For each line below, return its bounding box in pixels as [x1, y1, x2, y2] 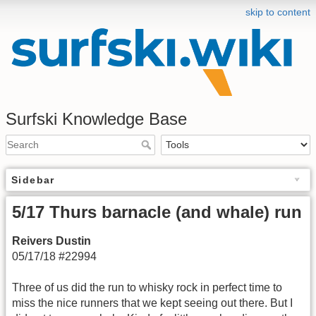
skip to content [245, 6, 310, 18]
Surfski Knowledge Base [6, 109, 187, 128]
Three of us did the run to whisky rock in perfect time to [12, 281, 282, 294]
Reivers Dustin [12, 234, 91, 247]
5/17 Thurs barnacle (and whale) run [12, 202, 302, 221]
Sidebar [11, 174, 55, 186]
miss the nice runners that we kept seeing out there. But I [12, 297, 293, 310]
